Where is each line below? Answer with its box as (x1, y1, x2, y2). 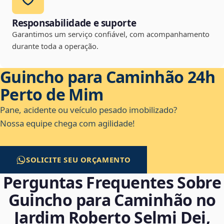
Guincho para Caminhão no (8, 189, 216, 211)
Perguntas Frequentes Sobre (2, 171, 221, 193)
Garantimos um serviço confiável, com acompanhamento (12, 29, 209, 39)
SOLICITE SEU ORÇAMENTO (26, 154, 131, 165)
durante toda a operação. (12, 41, 98, 51)
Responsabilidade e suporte (12, 16, 136, 30)
